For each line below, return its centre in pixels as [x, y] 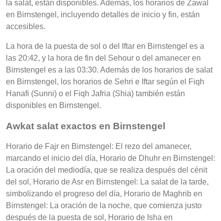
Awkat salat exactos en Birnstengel [86, 126]
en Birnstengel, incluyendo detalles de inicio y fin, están [103, 14]
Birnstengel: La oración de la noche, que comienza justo [104, 206]
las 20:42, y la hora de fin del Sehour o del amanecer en [103, 58]
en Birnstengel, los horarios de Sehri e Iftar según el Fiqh [105, 81]
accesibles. [26, 26]
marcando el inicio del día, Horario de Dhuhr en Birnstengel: [110, 158]
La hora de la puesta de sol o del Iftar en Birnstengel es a [105, 46]
